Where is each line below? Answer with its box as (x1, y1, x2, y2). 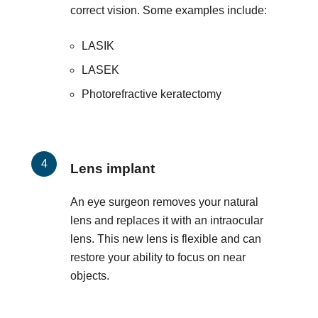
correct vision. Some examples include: (70, 4, 267, 16)
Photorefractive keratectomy (82, 87, 221, 100)
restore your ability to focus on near (70, 251, 246, 263)
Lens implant (70, 160, 155, 176)
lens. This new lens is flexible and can (70, 232, 261, 245)
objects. (70, 269, 109, 282)
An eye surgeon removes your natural (70, 195, 258, 208)
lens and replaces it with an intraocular (70, 214, 263, 226)
